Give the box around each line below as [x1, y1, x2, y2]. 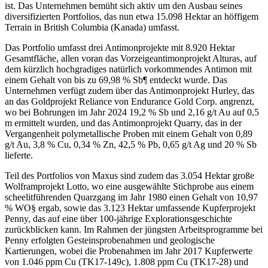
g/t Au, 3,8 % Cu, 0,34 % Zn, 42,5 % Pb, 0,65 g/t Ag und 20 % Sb [5, 139, 257, 150]
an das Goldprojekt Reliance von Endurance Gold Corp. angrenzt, [5, 96, 254, 106]
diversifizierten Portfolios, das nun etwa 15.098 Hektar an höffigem [5, 11, 258, 22]
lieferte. [5, 150, 33, 160]
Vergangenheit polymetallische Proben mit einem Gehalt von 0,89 [5, 128, 252, 139]
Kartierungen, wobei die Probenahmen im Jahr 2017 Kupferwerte [5, 245, 252, 256]
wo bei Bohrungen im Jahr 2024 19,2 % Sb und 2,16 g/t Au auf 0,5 [5, 106, 259, 117]
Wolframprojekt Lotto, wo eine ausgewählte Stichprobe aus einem [5, 181, 254, 191]
